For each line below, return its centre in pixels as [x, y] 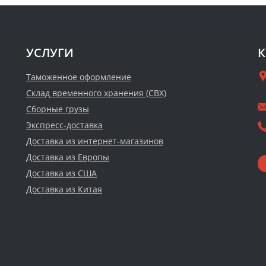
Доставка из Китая [64, 189]
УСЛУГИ [50, 52]
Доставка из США [61, 173]
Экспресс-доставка [64, 125]
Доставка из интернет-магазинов [95, 141]
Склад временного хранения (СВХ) [96, 93]
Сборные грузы [58, 109]
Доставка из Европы [68, 157]
